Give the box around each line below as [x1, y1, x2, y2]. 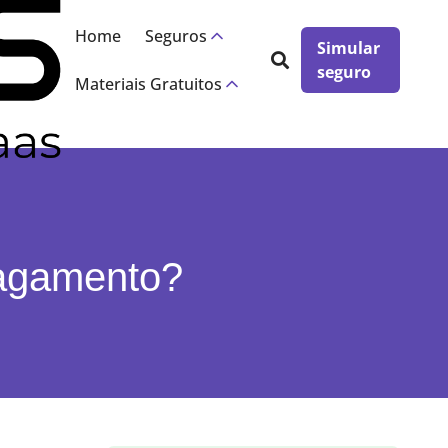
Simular [316, 37, 380, 59]
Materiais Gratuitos [74, 73, 222, 95]
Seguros [144, 25, 207, 47]
